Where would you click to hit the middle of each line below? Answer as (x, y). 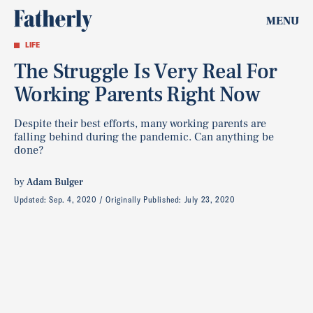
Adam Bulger (55, 182)
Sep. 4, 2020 (73, 199)
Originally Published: (145, 199)
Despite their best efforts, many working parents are (140, 124)
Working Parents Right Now (137, 95)
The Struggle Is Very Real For (146, 72)
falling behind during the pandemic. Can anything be (144, 137)
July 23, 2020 (210, 199)
